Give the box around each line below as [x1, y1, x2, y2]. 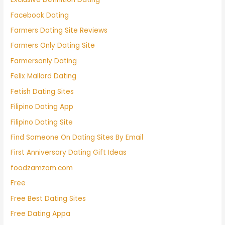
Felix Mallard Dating [11, 71, 77, 81]
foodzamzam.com [11, 163, 73, 173]
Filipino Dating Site [11, 117, 73, 127]
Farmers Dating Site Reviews [11, 26, 108, 36]
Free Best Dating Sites [11, 193, 86, 203]
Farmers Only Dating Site [11, 41, 95, 51]
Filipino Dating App [11, 102, 74, 112]
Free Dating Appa [11, 208, 71, 218]
